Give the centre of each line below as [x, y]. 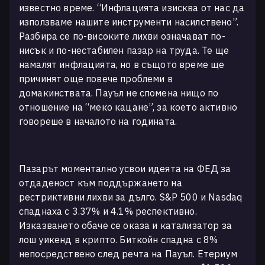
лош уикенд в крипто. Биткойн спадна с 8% [119, 240]
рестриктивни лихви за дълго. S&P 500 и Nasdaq [131, 197]
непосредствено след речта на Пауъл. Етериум [128, 254]
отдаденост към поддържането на [101, 183]
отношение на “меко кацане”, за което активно [128, 107]
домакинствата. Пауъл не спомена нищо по [119, 93]
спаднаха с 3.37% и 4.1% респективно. [108, 211]
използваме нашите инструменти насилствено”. [129, 22]
